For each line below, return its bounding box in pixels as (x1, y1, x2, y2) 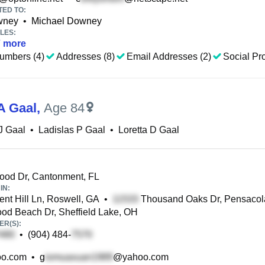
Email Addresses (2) (127, 51, 211, 62)
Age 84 (44, 101, 85, 115)
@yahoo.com (113, 252, 169, 262)
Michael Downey (31, 16, 102, 26)
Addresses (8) (56, 51, 115, 62)
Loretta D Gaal (118, 125, 179, 135)
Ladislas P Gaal (38, 125, 105, 135)
